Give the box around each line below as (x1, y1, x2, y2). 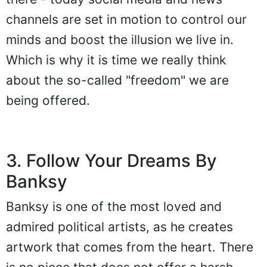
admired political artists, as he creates (6, 219, 233, 235)
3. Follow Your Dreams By (6, 150, 217, 172)
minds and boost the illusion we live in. (6, 32, 234, 48)
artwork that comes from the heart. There (6, 240, 253, 255)
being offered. (6, 93, 90, 108)
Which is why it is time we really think (6, 52, 226, 68)
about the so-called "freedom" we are (6, 73, 229, 88)
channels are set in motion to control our (6, 12, 247, 27)
